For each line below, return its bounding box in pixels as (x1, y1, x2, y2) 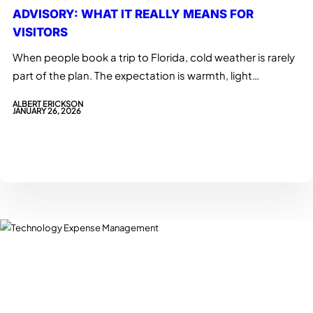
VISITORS (13, 24, 68, 39)
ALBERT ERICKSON (13, 99, 83, 109)
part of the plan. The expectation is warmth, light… (13, 68, 259, 82)
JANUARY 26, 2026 (13, 105, 81, 116)
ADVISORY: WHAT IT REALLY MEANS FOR (13, 6, 254, 21)
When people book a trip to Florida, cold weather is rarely (13, 50, 295, 64)
